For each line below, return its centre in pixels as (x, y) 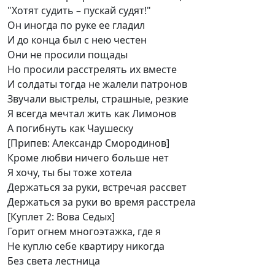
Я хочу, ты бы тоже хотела (70, 172)
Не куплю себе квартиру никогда (86, 246)
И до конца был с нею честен (77, 40)
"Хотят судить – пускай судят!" (79, 10)
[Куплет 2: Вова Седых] (61, 217)
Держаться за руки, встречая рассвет (97, 187)
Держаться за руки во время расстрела (102, 202)
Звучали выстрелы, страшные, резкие (98, 99)
